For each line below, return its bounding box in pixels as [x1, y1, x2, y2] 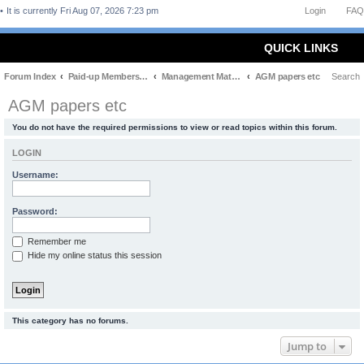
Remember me [25, 236, 86, 246]
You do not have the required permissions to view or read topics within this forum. [12, 123, 337, 132]
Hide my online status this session [25, 250, 162, 261]
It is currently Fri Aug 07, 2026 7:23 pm [6, 6, 161, 15]
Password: [12, 206, 58, 216]
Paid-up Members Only [139, 71, 149, 81]
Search [331, 71, 360, 81]
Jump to [288, 338, 327, 353]
